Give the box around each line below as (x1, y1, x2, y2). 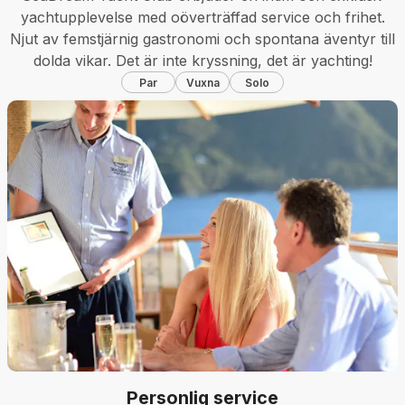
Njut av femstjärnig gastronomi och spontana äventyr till (10, 30, 395, 48)
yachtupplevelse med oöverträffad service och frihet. (20, 8, 385, 26)
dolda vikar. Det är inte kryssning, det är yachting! (33, 52, 372, 70)
